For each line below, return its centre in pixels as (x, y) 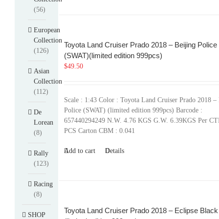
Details (114, 151)
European (47, 30)
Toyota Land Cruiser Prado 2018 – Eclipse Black (141, 210)
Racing (43, 184)
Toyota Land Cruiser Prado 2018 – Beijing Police (140, 45)
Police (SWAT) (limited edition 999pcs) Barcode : (133, 110)
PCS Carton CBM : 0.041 (99, 131)
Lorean (44, 122)
